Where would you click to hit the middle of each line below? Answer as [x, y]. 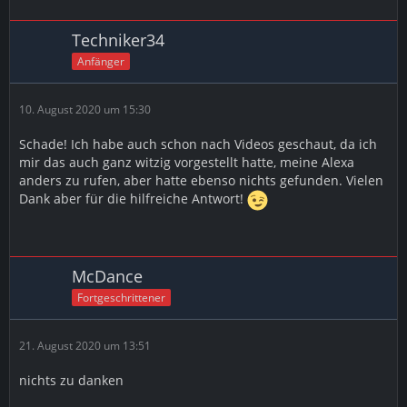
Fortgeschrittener [121, 297]
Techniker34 [118, 40]
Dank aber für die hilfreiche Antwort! [133, 199]
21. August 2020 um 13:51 [85, 346]
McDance [107, 276]
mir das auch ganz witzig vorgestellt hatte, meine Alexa [187, 162]
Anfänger [101, 61]
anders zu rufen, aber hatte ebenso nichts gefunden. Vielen [201, 180]
